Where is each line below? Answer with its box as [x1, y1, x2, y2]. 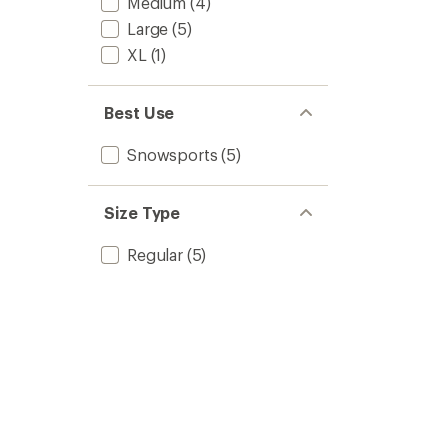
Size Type [104, 203, 181, 222]
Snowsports [127, 145, 218, 164]
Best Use [104, 103, 175, 122]
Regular [127, 245, 183, 264]
